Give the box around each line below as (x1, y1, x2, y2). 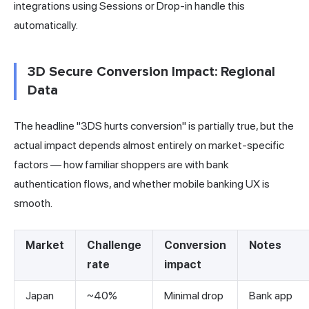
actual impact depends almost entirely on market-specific (14, 139, 284, 152)
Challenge (87, 239, 141, 252)
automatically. (14, 19, 78, 32)
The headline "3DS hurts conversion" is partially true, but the (14, 119, 294, 133)
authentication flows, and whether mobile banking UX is (14, 177, 270, 191)
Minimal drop (164, 289, 223, 303)
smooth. (14, 197, 52, 210)
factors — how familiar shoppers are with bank (14, 158, 229, 172)
